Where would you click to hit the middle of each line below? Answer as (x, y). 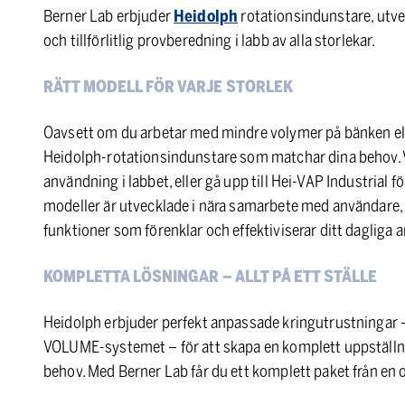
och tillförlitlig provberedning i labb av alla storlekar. (210, 41)
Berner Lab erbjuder (108, 16)
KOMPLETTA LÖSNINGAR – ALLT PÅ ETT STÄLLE (210, 277)
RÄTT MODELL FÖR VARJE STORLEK (168, 87)
